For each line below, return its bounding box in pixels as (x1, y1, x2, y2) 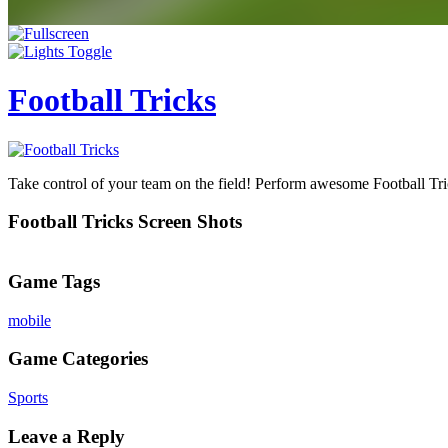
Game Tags (8, 270, 100, 292)
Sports (8, 389, 48, 406)
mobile (8, 311, 51, 329)
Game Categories (8, 348, 148, 370)
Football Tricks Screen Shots (8, 211, 242, 233)
